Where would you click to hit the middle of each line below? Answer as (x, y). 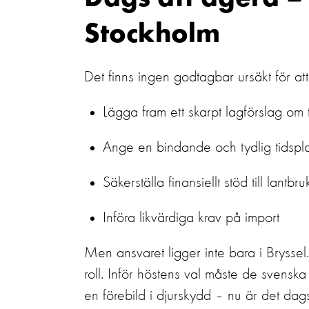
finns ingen (139, 77)
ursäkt (255, 77)
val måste (211, 275)
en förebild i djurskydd (148, 296)
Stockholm (152, 36)
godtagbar (204, 77)
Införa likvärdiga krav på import (191, 218)
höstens (159, 275)
